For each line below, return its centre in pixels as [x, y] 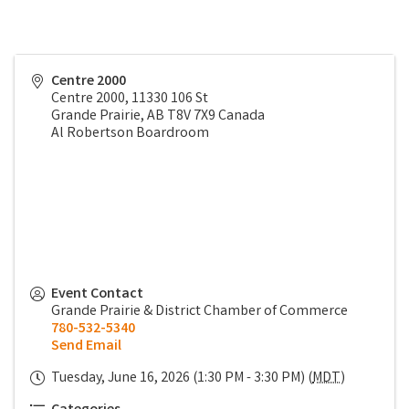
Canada [241, 117]
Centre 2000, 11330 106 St [130, 100]
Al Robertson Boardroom [130, 134]
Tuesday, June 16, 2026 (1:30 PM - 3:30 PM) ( [182, 379]
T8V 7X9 [191, 117]
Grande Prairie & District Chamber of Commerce [199, 312]
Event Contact [97, 295]
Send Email [86, 347]
